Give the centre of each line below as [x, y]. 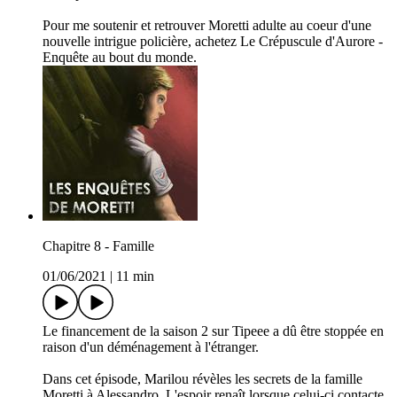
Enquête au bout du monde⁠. [120, 58]
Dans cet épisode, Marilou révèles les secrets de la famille [202, 379]
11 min [135, 276]
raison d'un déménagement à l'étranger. [154, 347]
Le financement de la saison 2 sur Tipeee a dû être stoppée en [213, 331]
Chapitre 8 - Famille [98, 246]
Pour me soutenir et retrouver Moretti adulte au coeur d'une [207, 26]
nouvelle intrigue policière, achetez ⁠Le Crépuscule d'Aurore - [213, 42]
